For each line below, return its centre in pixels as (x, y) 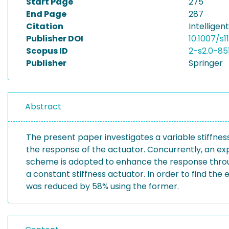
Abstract (43, 107)
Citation (45, 26)
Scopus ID (47, 51)
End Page (46, 14)
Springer (206, 63)
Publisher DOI (55, 39)
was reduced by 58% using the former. (102, 186)
